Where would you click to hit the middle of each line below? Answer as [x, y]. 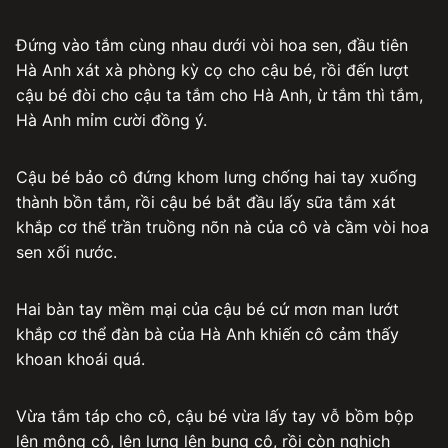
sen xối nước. [66, 251]
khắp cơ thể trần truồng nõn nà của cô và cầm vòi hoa [222, 226]
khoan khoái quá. [80, 358]
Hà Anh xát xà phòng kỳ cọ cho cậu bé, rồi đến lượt [212, 69]
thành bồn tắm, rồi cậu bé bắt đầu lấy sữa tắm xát [206, 201]
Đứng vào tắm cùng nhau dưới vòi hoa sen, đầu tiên [212, 44]
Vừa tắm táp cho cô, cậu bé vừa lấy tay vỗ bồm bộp [215, 415]
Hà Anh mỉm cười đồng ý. [111, 119]
